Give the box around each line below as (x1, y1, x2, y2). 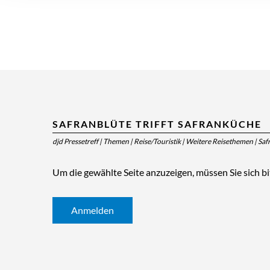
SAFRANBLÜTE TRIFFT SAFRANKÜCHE (52, 118, 262, 130)
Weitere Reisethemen (186, 137, 253, 146)
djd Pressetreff (52, 137, 98, 146)
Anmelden (71, 204, 114, 216)
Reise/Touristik (134, 137, 181, 146)
